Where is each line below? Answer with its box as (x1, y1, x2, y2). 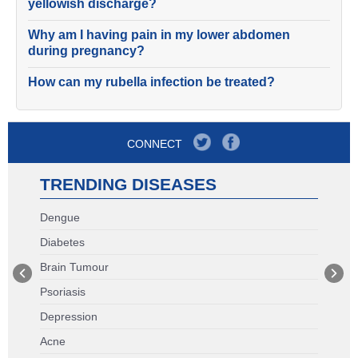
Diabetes (40, 236, 85, 249)
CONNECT (126, 137, 182, 150)
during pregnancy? (28, 44, 145, 58)
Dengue (40, 211, 80, 224)
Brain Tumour (40, 261, 109, 273)
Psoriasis (40, 285, 86, 298)
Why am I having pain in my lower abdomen (28, 28, 290, 42)
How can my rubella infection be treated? (28, 75, 275, 89)
